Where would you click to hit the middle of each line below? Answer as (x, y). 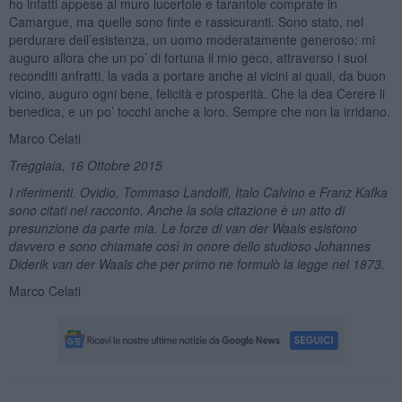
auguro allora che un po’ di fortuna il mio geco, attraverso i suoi (188, 57)
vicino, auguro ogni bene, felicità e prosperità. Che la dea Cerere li (197, 93)
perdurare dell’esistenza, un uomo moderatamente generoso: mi (192, 39)
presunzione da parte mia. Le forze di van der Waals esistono (183, 227)
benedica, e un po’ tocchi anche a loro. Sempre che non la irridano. (199, 111)
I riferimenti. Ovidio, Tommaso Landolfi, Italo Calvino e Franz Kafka (198, 192)
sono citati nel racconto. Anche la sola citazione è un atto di (176, 210)
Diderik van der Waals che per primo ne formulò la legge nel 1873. (197, 263)
